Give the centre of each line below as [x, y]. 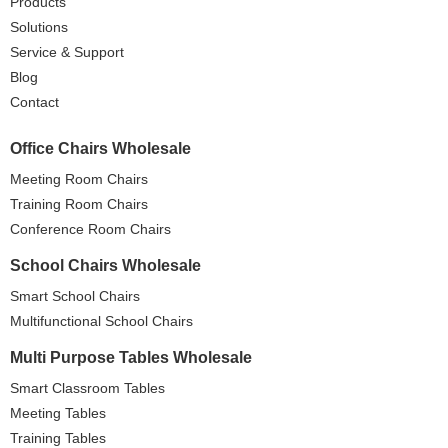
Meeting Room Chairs [79, 178]
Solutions [39, 26]
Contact [34, 101]
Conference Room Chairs [90, 228]
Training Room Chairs [79, 203]
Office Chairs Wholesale [100, 148]
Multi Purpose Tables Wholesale [131, 357]
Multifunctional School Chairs [101, 320]
